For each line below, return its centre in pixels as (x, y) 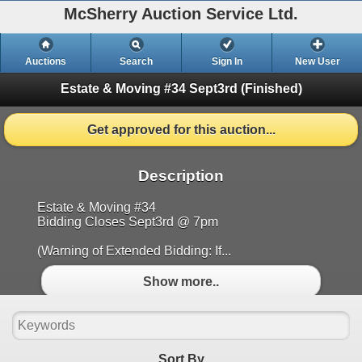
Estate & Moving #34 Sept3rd (150, 88)
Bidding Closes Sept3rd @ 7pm (128, 222)
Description (181, 176)
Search (136, 61)
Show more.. (181, 281)
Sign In (227, 61)
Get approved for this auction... (181, 129)
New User (317, 61)
